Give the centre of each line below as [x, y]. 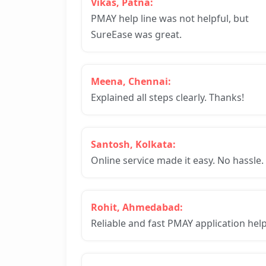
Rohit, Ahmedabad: [137, 207]
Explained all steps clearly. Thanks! [167, 97]
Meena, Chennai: [131, 81]
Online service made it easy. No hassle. [177, 160]
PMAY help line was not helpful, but [170, 18]
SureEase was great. [136, 34]
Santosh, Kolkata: [133, 144]
